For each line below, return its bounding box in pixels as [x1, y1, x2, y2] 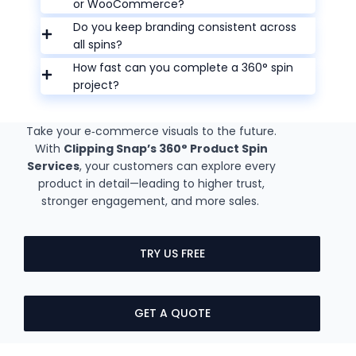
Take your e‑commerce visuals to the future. [26, 123, 277, 140]
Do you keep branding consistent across [73, 19, 297, 36]
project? [73, 77, 120, 94]
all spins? [73, 37, 123, 53]
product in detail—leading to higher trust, [38, 176, 265, 192]
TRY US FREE [139, 246, 205, 262]
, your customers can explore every [79, 158, 276, 175]
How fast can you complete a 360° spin [73, 60, 294, 76]
